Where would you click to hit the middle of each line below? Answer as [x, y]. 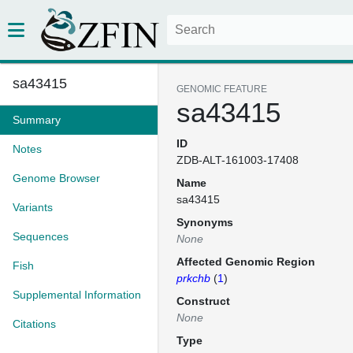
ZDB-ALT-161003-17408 [238, 160]
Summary [37, 120]
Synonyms [205, 222]
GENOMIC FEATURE [222, 89]
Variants [33, 207]
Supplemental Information [77, 295]
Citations [34, 324]
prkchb [193, 278]
